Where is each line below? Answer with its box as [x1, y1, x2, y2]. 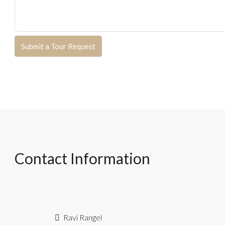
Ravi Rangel [62, 212, 102, 222]
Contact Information [15, 149, 150, 167]
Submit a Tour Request [21, 42, 95, 51]
